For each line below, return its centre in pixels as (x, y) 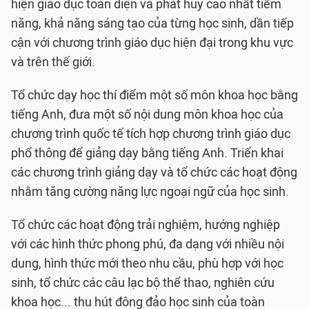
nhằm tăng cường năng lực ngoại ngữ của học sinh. (150, 192)
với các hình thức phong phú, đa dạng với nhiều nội (148, 244)
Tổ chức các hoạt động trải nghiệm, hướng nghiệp (146, 225)
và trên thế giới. (53, 62)
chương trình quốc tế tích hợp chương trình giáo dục (151, 134)
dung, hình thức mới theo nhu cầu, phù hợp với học (147, 263)
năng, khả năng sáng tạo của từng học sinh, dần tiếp (152, 23)
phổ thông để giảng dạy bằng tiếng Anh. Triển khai (147, 153)
